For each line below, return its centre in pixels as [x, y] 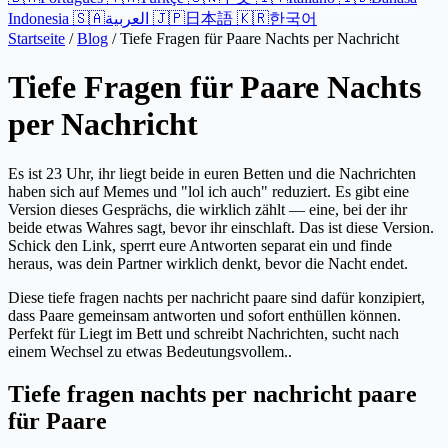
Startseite [36, 38]
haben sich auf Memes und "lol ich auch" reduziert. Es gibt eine [208, 191]
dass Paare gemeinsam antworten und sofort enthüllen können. [204, 315]
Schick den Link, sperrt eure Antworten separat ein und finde [200, 245]
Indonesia [40, 18]
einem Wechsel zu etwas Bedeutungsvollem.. [150, 351]
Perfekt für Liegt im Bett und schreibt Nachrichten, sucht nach [203, 333]
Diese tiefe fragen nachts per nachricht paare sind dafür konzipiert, [216, 297]
